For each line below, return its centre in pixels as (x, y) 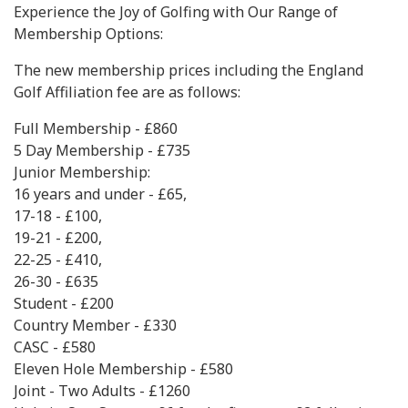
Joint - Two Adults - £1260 (102, 391)
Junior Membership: (82, 172)
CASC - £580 (55, 347)
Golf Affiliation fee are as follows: (127, 92)
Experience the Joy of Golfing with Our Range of (176, 12)
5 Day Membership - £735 (102, 150)
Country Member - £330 (95, 325)
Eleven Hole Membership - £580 (123, 369)
